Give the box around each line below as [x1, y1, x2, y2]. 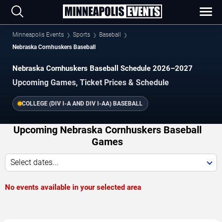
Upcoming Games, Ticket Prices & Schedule [12, 77, 169, 87]
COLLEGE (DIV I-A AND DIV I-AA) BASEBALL [22, 100, 143, 107]
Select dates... [10, 157, 58, 167]
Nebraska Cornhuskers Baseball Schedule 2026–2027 [12, 64, 193, 73]
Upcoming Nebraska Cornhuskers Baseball [13, 123, 202, 136]
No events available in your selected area [5, 182, 141, 192]
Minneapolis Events [12, 31, 64, 38]
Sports [73, 31, 90, 38]
